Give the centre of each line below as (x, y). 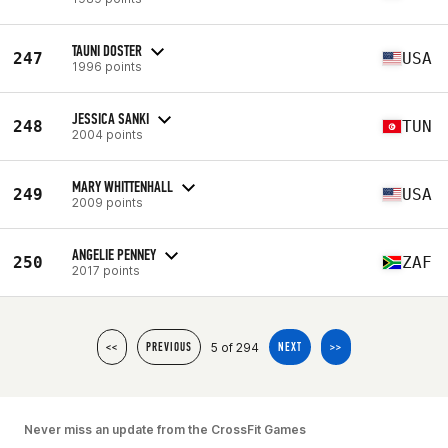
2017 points (106, 270)
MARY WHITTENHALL (122, 186)
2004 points (107, 134)
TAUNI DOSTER (107, 50)
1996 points (107, 66)
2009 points (107, 202)
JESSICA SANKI (110, 118)
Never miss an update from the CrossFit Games (165, 429)
